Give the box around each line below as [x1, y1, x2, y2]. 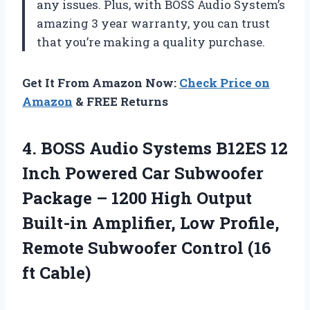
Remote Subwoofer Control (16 [22, 237, 271, 259]
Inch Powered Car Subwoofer [22, 162, 264, 185]
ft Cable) [22, 262, 91, 284]
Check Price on [179, 75, 270, 91]
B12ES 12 [212, 137, 288, 160]
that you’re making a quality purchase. [37, 34, 265, 51]
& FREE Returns [73, 93, 168, 110]
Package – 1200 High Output [22, 187, 252, 210]
